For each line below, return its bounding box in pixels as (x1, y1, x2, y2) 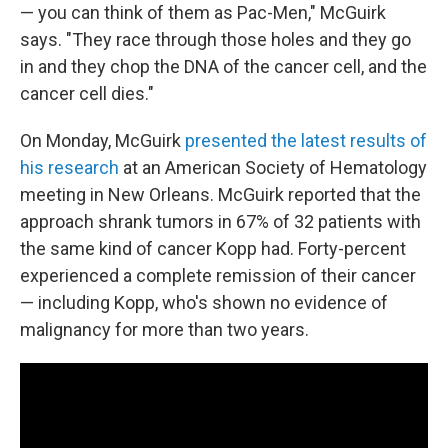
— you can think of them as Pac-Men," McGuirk (20, 2, 386, 23)
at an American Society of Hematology (119, 157, 427, 178)
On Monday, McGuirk (20, 130, 185, 151)
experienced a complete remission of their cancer (20, 265, 416, 286)
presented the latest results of (185, 130, 427, 151)
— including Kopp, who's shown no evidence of (20, 292, 388, 313)
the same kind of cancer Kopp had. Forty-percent (20, 238, 406, 259)
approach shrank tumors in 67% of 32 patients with (20, 211, 421, 232)
